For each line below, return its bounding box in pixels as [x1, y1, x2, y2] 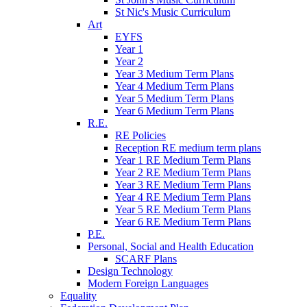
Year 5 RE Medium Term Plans [115, 204, 251, 216]
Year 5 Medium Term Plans [115, 93, 234, 105]
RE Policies [115, 130, 166, 142]
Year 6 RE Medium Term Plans [115, 216, 251, 228]
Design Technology [88, 265, 173, 278]
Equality [60, 290, 97, 302]
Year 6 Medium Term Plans [115, 105, 234, 117]
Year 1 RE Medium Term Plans [115, 154, 251, 167]
